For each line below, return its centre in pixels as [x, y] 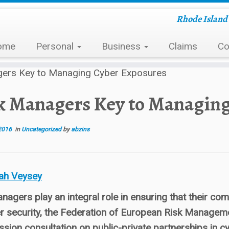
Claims [183, 46]
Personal [56, 46]
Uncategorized [42, 129]
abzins [80, 129]
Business [122, 46]
